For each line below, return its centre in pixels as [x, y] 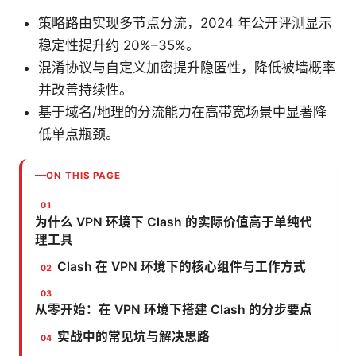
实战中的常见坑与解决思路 [134, 337]
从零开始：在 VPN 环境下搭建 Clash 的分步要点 [174, 310]
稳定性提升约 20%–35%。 [119, 45]
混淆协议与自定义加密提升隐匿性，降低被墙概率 [187, 67]
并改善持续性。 [85, 89]
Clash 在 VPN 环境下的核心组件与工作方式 [182, 266]
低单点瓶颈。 [79, 134]
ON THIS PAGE [84, 175]
